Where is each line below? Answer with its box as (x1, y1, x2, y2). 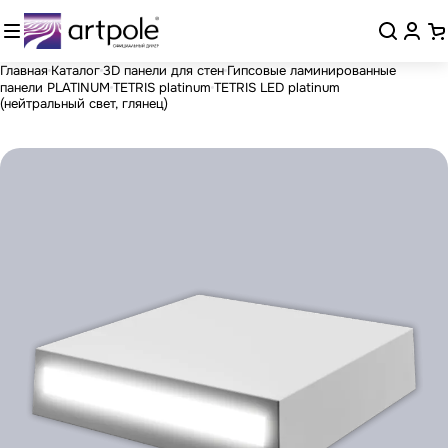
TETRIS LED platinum (214, 78, 340, 96)
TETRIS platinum (113, 78, 211, 96)
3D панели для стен (103, 61, 224, 79)
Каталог (51, 61, 100, 79)
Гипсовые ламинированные (227, 61, 396, 79)
